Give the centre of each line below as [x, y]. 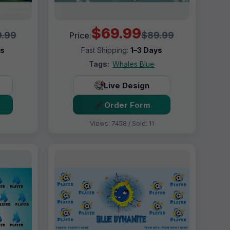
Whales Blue [134, 64]
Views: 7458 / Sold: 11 [122, 124]
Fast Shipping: [106, 50]
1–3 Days [147, 50]
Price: [81, 36]
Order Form [127, 105]
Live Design [126, 85]
